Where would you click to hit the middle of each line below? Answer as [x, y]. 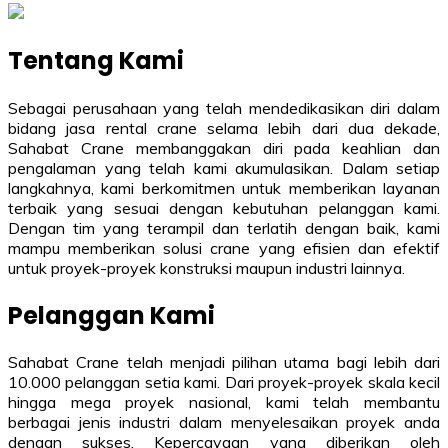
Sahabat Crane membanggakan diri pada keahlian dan [224, 147]
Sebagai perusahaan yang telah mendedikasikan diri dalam [224, 107]
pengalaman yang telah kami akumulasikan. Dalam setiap [224, 167]
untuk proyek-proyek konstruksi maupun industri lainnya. [206, 267]
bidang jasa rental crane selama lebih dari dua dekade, [224, 127]
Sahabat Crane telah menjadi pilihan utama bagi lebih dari [224, 362]
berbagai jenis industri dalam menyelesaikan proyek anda [224, 422]
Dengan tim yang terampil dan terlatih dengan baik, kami [224, 227]
